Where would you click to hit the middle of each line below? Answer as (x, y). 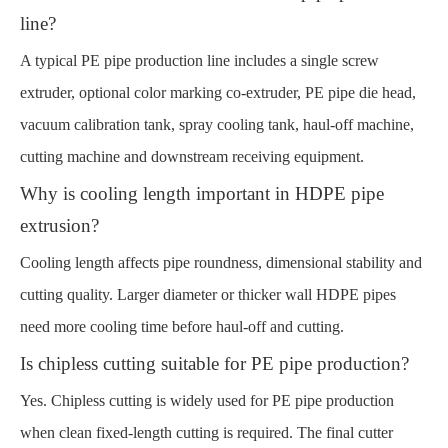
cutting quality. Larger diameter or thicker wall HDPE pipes (208, 294)
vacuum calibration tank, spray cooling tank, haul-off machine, (217, 124)
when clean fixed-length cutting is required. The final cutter (206, 432)
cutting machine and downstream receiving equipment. (192, 156)
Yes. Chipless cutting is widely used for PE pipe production (207, 400)
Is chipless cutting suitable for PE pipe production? (214, 363)
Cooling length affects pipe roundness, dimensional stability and (221, 262)
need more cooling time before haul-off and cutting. (182, 326)
